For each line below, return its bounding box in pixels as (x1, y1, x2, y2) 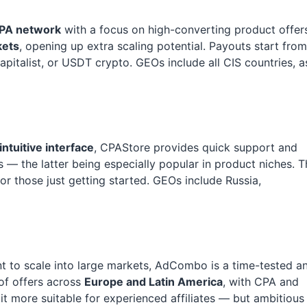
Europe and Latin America (84, 275, 223, 289)
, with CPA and (223, 275, 299, 289)
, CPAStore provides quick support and (94, 140, 297, 155)
